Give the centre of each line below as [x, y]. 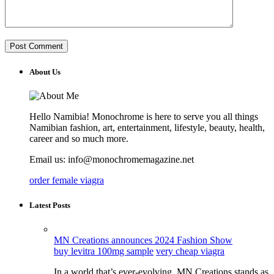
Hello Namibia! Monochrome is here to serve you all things [144, 116]
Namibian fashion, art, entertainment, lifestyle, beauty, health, [147, 127]
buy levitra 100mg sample [104, 251]
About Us [45, 72]
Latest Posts [50, 206]
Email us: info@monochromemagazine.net [112, 159]
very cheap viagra [190, 251]
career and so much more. [79, 138]
